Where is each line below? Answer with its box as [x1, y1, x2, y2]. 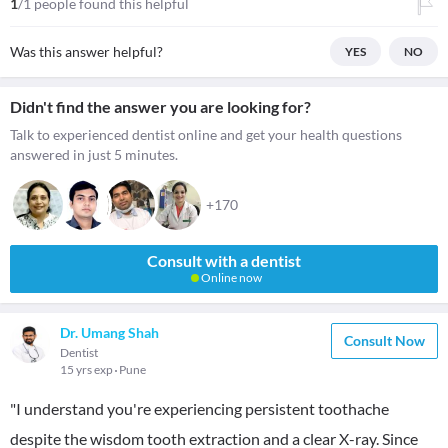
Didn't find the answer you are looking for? [10, 97, 311, 116]
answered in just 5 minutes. [10, 146, 178, 163]
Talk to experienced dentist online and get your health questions [10, 126, 402, 143]
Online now [198, 270, 262, 285]
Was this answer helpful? [10, 43, 163, 60]
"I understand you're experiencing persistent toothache [10, 399, 389, 418]
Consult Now [344, 332, 425, 349]
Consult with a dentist [147, 251, 301, 270]
